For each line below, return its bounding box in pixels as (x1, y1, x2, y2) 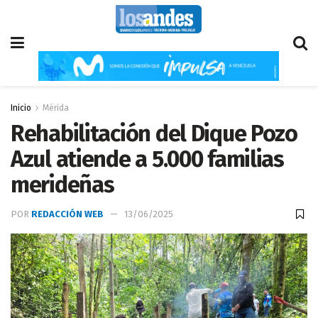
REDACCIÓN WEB (31, 209, 104, 220)
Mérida (43, 103, 69, 113)
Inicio (11, 103, 31, 113)
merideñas (11, 171, 114, 198)
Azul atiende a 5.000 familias (11, 146, 284, 172)
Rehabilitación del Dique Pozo (11, 120, 297, 147)
